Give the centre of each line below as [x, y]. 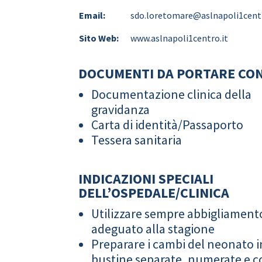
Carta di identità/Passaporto [168, 125]
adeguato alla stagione [153, 229]
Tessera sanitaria [137, 140]
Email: [92, 15]
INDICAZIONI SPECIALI [146, 179]
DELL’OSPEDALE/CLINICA [154, 193]
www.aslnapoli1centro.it [180, 38]
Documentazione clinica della [172, 94]
